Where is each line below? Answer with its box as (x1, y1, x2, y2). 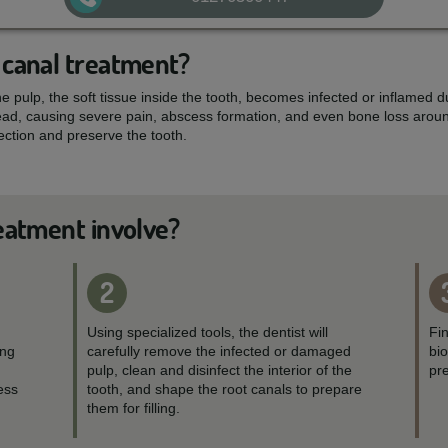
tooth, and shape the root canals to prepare (87, 381, 363, 397)
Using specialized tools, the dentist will (87, 324, 329, 340)
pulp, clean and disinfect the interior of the (87, 362, 353, 378)
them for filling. (87, 400, 181, 416)
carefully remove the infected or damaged (87, 343, 352, 359)
